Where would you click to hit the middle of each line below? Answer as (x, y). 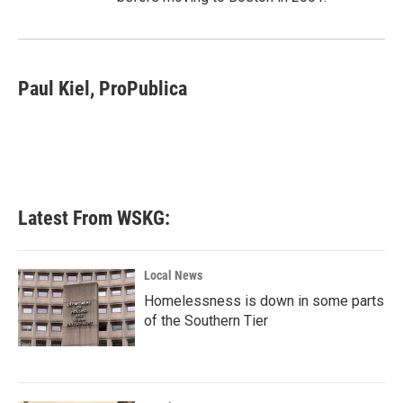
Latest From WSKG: (94, 218)
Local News (173, 275)
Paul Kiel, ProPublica (103, 89)
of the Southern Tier (206, 321)
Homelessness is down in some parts (264, 301)
